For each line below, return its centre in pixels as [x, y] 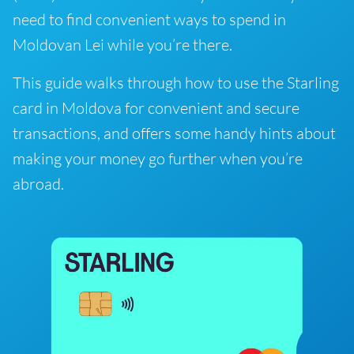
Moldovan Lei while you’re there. [122, 45]
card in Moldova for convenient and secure [156, 108]
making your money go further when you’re [158, 158]
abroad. [38, 184]
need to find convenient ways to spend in [149, 19]
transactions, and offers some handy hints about [174, 133]
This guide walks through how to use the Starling [176, 83]
